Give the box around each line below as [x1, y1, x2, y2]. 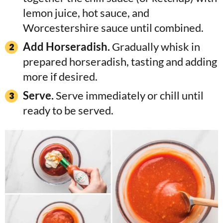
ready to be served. [23, 103, 113, 117]
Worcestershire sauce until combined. [23, 20, 204, 34]
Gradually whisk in [110, 39, 200, 53]
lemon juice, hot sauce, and [23, 5, 149, 19]
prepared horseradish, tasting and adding [23, 54, 217, 68]
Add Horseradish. [23, 39, 110, 53]
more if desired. [23, 69, 98, 83]
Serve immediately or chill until [54, 88, 204, 102]
